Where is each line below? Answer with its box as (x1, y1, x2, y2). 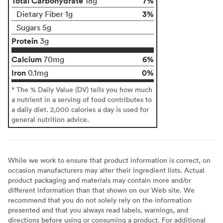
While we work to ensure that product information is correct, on (8, 155, 211, 165)
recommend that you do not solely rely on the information (8, 195, 192, 205)
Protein (11, 35, 38, 46)
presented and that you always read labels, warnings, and (8, 205, 188, 215)
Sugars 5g (16, 22, 51, 32)
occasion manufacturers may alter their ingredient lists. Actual (8, 165, 205, 175)
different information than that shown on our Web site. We (8, 185, 195, 195)
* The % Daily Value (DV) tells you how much (11, 84, 152, 94)
